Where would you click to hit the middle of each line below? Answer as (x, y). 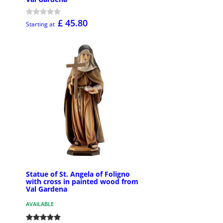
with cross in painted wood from (82, 181)
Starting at (40, 24)
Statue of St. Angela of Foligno (78, 174)
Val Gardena (47, 189)
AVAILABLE (40, 204)
